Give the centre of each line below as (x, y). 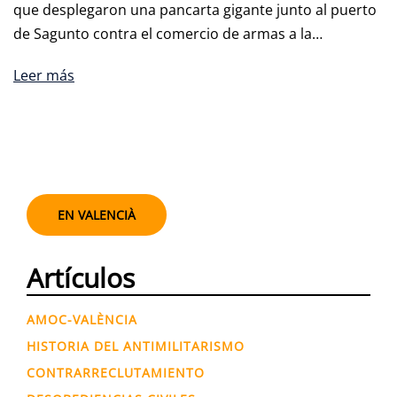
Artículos (81, 277)
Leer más (44, 75)
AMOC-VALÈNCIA (82, 319)
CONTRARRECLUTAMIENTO (116, 372)
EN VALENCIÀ (97, 214)
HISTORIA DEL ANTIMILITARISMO (136, 346)
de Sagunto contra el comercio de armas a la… (168, 33)
